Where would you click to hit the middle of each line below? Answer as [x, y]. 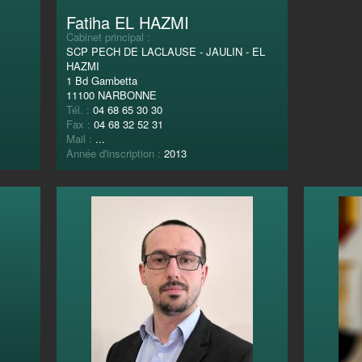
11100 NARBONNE [112, 95]
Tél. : [80, 109]
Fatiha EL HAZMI [128, 22]
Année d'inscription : [115, 153]
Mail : [81, 138]
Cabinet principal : [108, 36]
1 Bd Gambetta [102, 80]
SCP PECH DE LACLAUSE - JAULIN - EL [166, 51]
